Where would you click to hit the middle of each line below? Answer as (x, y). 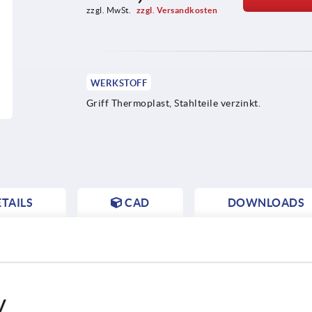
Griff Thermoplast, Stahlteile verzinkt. (173, 103)
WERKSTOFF (119, 83)
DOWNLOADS (266, 202)
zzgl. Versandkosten (177, 10)
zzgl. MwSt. (109, 10)
